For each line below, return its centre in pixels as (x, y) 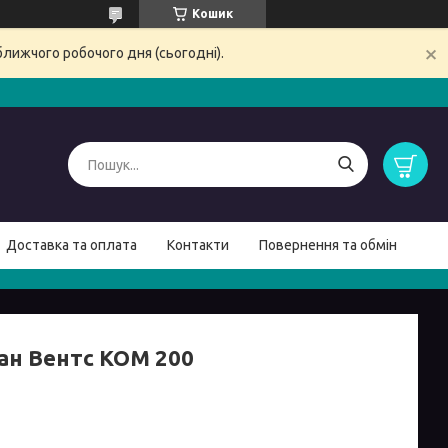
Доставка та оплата (71, 245)
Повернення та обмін (328, 245)
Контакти (198, 245)
